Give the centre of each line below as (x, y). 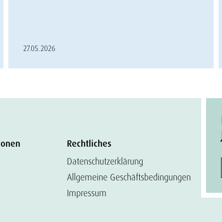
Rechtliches (89, 144)
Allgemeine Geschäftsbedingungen (129, 177)
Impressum (86, 193)
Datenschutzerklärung (105, 161)
